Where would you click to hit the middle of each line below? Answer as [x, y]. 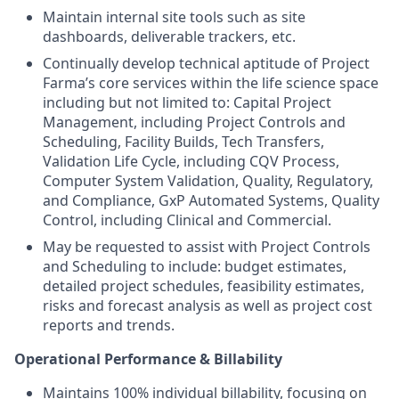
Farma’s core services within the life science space [211, 82]
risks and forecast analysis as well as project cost [208, 305]
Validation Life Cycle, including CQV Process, [191, 161]
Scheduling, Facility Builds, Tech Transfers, [183, 141]
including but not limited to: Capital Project [187, 102]
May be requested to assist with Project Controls [207, 246]
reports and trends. [109, 325]
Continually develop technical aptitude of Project [206, 63]
